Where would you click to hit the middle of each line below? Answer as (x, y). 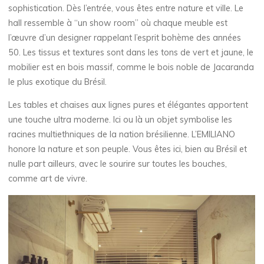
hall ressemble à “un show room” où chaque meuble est (118, 23)
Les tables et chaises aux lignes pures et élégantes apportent (128, 105)
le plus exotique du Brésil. (58, 82)
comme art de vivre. (48, 179)
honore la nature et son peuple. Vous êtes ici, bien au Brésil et (128, 149)
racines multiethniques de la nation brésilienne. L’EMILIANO (122, 135)
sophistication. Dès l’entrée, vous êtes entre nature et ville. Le (126, 9)
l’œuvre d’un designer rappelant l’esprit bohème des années (125, 38)
